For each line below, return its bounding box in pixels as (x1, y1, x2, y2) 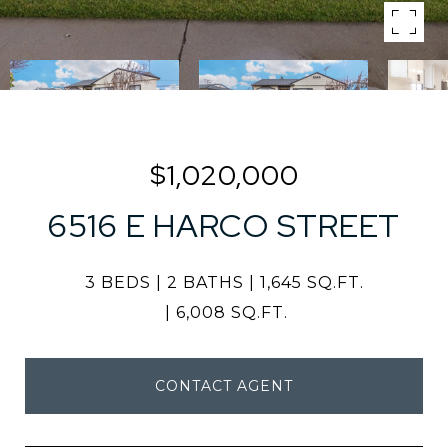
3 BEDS (84, 273, 151, 292)
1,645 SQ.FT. (259, 273, 364, 292)
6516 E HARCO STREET (47, 204, 401, 247)
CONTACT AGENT (155, 377, 293, 395)
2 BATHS (166, 273, 244, 292)
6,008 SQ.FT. (176, 303, 288, 322)
